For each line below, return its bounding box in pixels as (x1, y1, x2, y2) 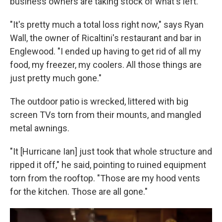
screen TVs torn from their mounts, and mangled (10, 110, 201, 120)
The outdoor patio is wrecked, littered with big (10, 96, 188, 107)
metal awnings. (10, 123, 69, 133)
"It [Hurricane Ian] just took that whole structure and (10, 146, 212, 157)
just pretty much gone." (10, 73, 102, 83)
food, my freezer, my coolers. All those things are (10, 59, 202, 70)
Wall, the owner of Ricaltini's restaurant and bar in (10, 33, 201, 43)
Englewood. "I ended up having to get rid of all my (10, 46, 201, 56)
